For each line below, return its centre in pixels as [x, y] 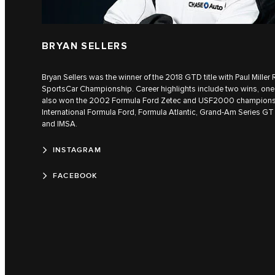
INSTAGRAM [77, 150]
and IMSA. [60, 124]
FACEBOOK [75, 176]
